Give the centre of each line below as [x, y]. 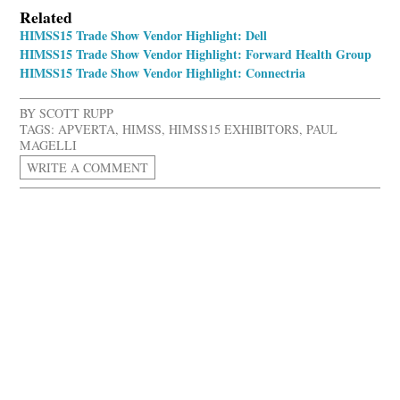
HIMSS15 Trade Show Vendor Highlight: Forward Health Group [196, 54]
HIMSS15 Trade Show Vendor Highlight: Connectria [163, 72]
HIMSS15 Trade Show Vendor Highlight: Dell [144, 35]
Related [46, 17]
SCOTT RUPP [77, 112]
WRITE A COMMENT [88, 167]
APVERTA [87, 129]
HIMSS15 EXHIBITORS [234, 129]
